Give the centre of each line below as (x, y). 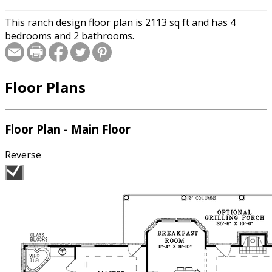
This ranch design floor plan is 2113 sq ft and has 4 (120, 22)
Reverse (23, 155)
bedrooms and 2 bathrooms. (70, 36)
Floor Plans (45, 87)
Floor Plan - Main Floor (68, 129)
